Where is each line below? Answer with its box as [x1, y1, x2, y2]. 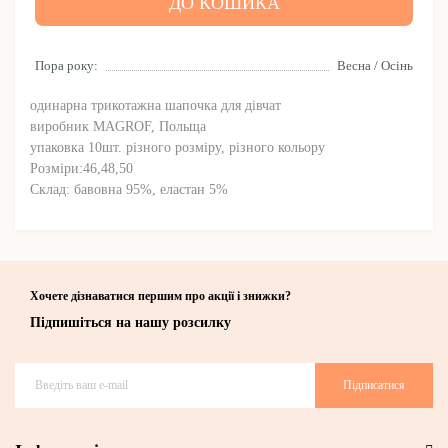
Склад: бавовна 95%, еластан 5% [30, 181, 228, 197]
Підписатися [343, 378, 405, 392]
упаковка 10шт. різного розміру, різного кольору [30, 139, 325, 155]
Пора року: [35, 57, 98, 73]
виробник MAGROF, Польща [30, 118, 206, 134]
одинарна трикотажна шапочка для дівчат [30, 97, 281, 113]
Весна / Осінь [337, 57, 413, 73]
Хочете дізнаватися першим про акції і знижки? [30, 288, 291, 303]
